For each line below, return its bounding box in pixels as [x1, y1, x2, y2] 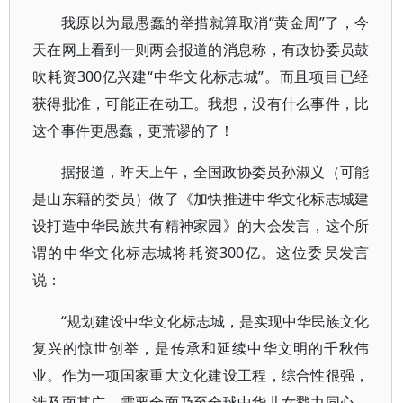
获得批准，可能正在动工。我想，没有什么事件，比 [32, 94, 370, 113]
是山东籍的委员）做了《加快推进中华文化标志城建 [32, 189, 370, 209]
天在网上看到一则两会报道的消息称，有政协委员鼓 [32, 40, 370, 59]
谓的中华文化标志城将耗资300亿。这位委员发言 [32, 243, 370, 263]
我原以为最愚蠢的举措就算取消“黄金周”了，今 [61, 13, 370, 32]
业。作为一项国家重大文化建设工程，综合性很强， [32, 365, 370, 385]
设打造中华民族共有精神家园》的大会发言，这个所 [32, 216, 370, 236]
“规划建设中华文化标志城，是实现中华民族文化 [61, 311, 370, 331]
